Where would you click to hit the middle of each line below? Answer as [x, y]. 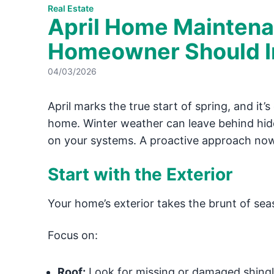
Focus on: [72, 235]
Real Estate [70, 8]
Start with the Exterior [140, 174]
